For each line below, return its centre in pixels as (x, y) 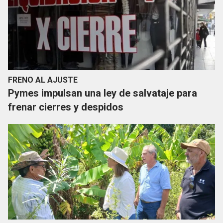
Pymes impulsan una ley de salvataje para (103, 93)
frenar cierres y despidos (66, 107)
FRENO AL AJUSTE (43, 80)
